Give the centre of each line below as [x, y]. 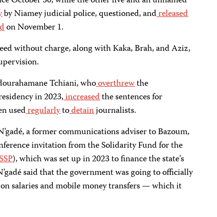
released [173, 14]
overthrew [116, 84]
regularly [43, 111]
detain [82, 111]
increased [82, 97]
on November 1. [34, 28]
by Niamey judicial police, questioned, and [79, 14]
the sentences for [131, 97]
